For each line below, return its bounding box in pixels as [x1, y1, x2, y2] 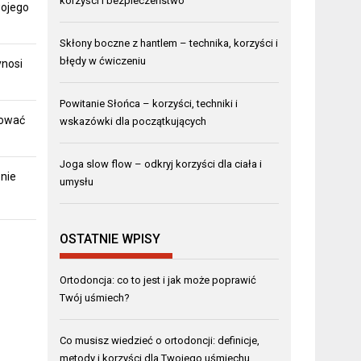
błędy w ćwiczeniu [60, 55, 147, 68]
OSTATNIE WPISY [60, 230, 161, 247]
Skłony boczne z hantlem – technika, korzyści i [60, 37, 279, 50]
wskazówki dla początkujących [60, 115, 207, 128]
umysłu [60, 176, 94, 189]
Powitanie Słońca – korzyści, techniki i [60, 98, 239, 110]
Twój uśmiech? [60, 291, 131, 304]
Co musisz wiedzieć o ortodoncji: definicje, [60, 334, 260, 346]
